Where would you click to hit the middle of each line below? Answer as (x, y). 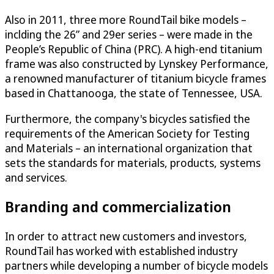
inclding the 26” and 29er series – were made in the (129, 34)
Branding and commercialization (118, 207)
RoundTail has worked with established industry (121, 251)
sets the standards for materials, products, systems (133, 162)
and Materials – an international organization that (129, 148)
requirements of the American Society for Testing (127, 133)
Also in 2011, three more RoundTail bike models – (126, 19)
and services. (36, 177)
